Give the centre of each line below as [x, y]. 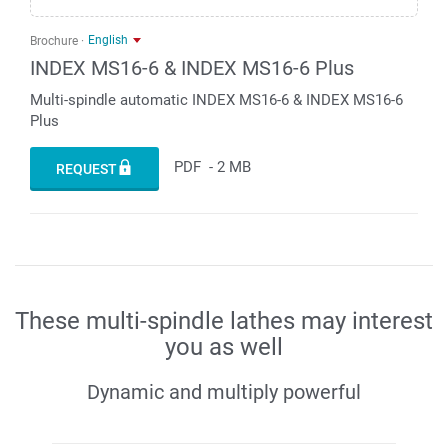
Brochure [54, 41]
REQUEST [86, 168]
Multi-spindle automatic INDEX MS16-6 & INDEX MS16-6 [216, 99]
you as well [224, 346]
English [108, 40]
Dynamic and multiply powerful [224, 391]
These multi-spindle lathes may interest [224, 320]
